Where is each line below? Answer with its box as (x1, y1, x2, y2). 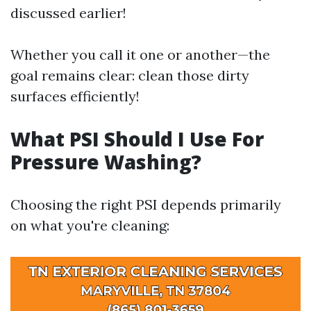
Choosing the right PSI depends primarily (10, 196, 281, 213)
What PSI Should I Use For (10, 126, 264, 152)
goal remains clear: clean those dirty (10, 67, 249, 84)
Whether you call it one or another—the (10, 46, 270, 63)
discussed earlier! (10, 4, 126, 22)
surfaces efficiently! (10, 87, 140, 105)
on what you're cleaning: (10, 217, 169, 234)
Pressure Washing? (10, 149, 201, 175)
